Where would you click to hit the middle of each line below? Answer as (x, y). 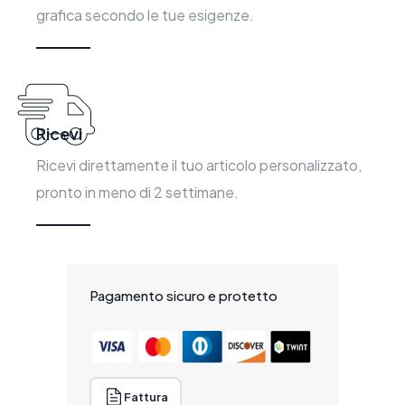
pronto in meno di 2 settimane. (137, 192)
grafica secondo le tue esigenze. (145, 14)
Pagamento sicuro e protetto (184, 295)
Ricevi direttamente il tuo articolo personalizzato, (198, 165)
